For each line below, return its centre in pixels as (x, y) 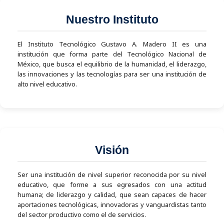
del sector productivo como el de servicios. (82, 214)
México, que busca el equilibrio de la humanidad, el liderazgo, (112, 64)
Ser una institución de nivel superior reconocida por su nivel (112, 174)
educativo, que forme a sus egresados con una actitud (112, 184)
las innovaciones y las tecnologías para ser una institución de (112, 74)
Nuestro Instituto (112, 19)
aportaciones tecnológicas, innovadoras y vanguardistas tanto (112, 204)
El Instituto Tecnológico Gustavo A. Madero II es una (112, 44)
